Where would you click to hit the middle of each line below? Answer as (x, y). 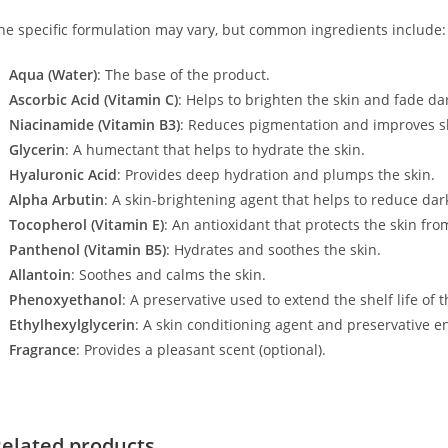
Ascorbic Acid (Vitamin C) (93, 100)
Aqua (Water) (52, 75)
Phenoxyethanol (65, 300)
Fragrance (42, 350)
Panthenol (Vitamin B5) (87, 250)
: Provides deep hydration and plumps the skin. (275, 175)
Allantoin (39, 275)
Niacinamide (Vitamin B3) (94, 125)
